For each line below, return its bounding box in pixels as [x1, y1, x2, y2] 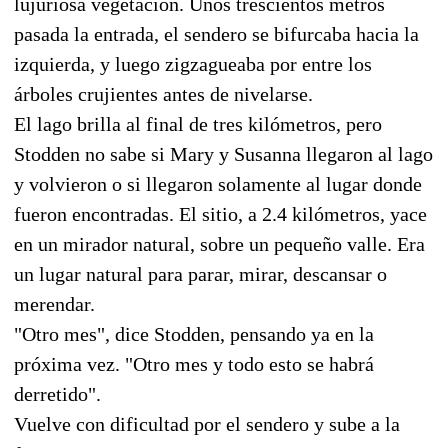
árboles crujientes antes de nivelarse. [14, 82, 313, 105]
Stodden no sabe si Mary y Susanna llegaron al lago [14, 142, 433, 165]
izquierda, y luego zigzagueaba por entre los [14, 52, 372, 75]
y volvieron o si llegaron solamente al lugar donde [14, 172, 422, 195]
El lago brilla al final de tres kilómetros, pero [14, 112, 382, 135]
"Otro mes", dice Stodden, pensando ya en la [14, 322, 374, 345]
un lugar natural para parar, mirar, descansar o [14, 262, 387, 285]
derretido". [14, 382, 101, 405]
